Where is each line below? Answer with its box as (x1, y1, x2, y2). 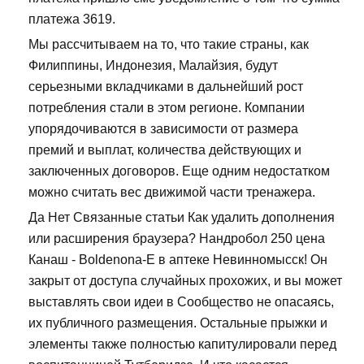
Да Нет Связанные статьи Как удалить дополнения (28, 210, 335, 225)
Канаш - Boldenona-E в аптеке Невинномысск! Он (28, 253, 327, 267)
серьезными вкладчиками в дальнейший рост (28, 80, 303, 94)
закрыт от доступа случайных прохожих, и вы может (28, 274, 342, 288)
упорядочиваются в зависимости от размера (28, 122, 298, 136)
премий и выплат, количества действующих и (28, 143, 301, 158)
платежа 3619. (28, 12, 115, 27)
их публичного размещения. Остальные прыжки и (28, 316, 327, 331)
